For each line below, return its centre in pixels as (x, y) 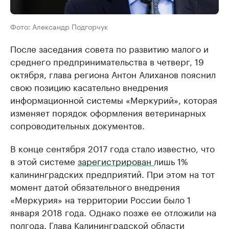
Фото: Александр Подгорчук (59, 26)
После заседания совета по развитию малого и (109, 48)
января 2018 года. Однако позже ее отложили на (113, 212)
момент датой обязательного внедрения (95, 186)
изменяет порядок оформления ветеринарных (108, 112)
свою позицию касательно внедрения (89, 86)
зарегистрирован (116, 161)
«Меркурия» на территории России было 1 (100, 199)
